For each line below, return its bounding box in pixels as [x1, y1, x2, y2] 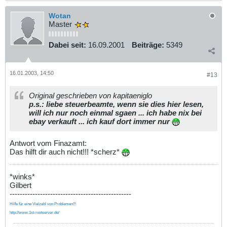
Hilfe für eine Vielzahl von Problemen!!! [10, 201, 76, 206]
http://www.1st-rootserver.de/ [10, 210, 59, 215]
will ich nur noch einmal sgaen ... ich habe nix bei [29, 108, 202, 117]
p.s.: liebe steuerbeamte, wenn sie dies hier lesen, [29, 99, 204, 108]
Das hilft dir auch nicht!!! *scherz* [10, 147, 122, 156]
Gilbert [10, 180, 31, 190]
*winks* [10, 172, 35, 181]
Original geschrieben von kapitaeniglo [29, 91, 152, 100]
